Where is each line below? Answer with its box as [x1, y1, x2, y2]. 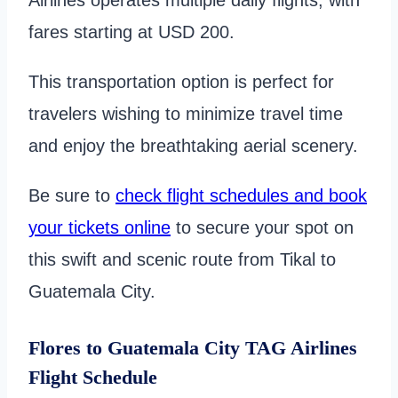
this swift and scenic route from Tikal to [28, 249, 336, 269]
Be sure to [28, 185, 115, 205]
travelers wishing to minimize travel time [28, 103, 343, 123]
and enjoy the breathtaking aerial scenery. [28, 135, 358, 155]
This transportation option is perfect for [28, 71, 334, 92]
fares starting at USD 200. [28, 21, 240, 42]
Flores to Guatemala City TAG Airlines [28, 337, 357, 360]
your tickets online [28, 217, 171, 237]
